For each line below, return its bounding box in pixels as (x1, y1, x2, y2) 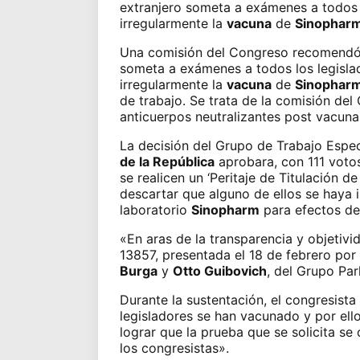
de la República (119, 153, 215, 170)
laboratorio (119, 201, 191, 218)
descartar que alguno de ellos (119, 185, 305, 202)
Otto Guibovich (172, 262, 267, 279)
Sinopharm (190, 201, 260, 218)
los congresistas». (119, 339, 229, 356)
